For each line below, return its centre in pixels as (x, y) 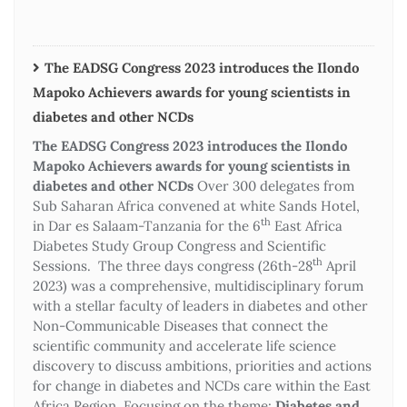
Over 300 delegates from (274, 185)
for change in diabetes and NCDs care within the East (202, 385)
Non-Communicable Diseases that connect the (180, 325)
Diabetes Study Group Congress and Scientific (179, 245)
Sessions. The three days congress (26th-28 (173, 265)
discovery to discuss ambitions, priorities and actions (202, 365)
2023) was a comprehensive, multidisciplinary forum (198, 285)
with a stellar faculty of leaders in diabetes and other (200, 305)
